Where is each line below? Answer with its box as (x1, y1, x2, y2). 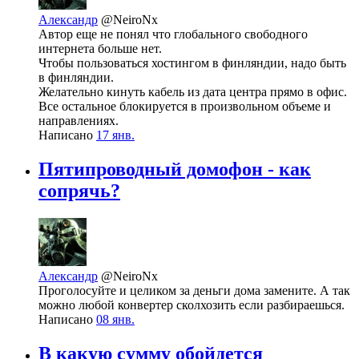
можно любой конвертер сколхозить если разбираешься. (38, 297, 345, 312)
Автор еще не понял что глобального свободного (38, 27, 308, 42)
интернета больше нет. (38, 42, 162, 56)
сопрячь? (38, 180, 120, 202)
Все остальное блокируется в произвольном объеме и (38, 99, 331, 114)
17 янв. (96, 128, 135, 143)
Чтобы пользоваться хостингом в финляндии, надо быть (38, 56, 346, 71)
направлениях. (38, 114, 119, 128)
